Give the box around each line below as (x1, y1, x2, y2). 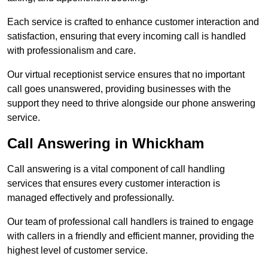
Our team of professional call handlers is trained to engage (7, 217, 254, 227)
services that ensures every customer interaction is (7, 178, 220, 189)
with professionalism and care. (7, 45, 136, 56)
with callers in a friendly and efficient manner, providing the (7, 231, 254, 242)
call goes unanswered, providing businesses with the (7, 84, 231, 95)
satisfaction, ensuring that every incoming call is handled (7, 31, 246, 42)
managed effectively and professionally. (7, 193, 174, 203)
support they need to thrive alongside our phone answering (7, 98, 255, 109)
